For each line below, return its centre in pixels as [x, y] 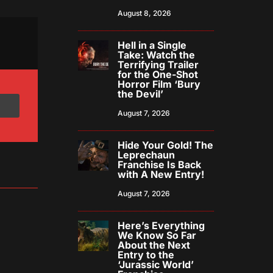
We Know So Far [157, 236]
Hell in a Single [152, 45]
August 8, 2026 [145, 13]
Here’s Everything [161, 226]
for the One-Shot [158, 75]
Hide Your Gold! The [166, 145]
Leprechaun [147, 155]
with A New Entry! [161, 175]
